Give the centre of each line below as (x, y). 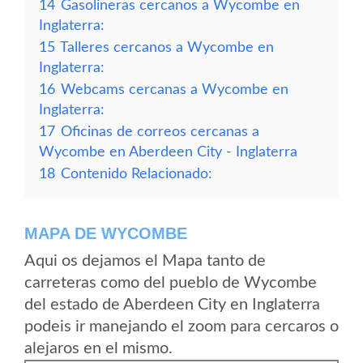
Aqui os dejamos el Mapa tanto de (145, 261)
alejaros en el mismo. (98, 348)
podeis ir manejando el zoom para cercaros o (181, 327)
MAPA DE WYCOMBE (106, 233)
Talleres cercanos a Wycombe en (167, 47)
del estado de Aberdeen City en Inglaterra (172, 305)
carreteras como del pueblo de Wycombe (171, 283)
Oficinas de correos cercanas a (160, 132)
